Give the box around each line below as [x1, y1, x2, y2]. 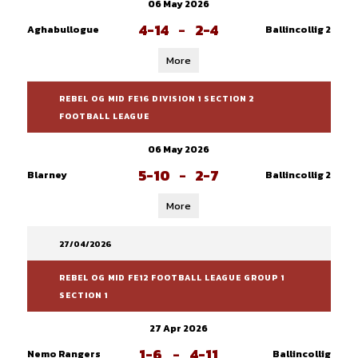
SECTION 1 [58, 289, 108, 301]
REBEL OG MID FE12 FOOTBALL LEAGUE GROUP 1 [58, 272, 284, 284]
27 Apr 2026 [149, 321, 209, 336]
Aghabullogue [26, 22, 99, 37]
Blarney [26, 168, 67, 182]
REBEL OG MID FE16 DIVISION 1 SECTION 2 [58, 93, 254, 105]
